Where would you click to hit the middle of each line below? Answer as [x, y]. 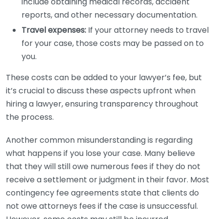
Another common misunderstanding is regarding [99, 140]
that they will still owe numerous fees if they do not [103, 166]
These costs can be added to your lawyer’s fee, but [104, 77]
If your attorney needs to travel [147, 30]
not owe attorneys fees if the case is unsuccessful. [102, 206]
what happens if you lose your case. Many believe [100, 153]
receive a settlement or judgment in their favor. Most [108, 180]
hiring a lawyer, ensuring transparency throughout [102, 104]
